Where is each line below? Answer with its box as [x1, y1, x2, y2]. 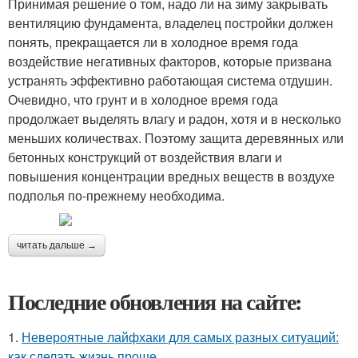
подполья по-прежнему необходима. [8, 186, 225, 205]
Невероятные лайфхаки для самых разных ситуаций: [22, 328, 339, 346]
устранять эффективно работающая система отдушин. [8, 71, 332, 89]
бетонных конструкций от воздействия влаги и [8, 148, 282, 166]
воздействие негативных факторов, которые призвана [8, 52, 332, 70]
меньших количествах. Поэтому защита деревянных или [8, 129, 344, 147]
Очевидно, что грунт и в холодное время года [8, 90, 278, 109]
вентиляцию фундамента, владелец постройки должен [8, 14, 333, 32]
